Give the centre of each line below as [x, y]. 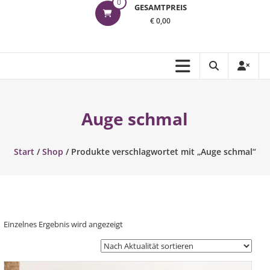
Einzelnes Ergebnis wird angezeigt [63, 224]
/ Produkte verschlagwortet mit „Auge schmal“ [159, 152]
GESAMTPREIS [160, 7]
